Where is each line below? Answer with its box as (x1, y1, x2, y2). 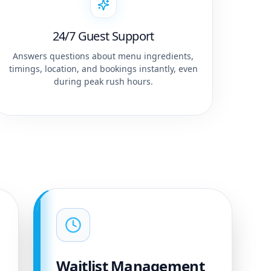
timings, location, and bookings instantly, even (8, 63, 198, 74)
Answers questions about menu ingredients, (13, 50, 194, 62)
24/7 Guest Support (52, 28, 154, 44)
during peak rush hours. (53, 76, 153, 87)
